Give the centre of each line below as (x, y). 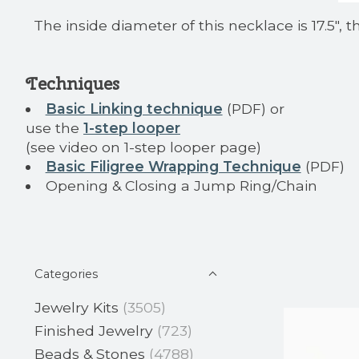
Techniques (73, 83)
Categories (66, 274)
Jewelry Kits (77, 307)
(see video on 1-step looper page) (143, 147)
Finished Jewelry (94, 330)
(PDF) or (253, 108)
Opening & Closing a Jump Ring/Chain (181, 185)
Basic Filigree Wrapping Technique (173, 166)
